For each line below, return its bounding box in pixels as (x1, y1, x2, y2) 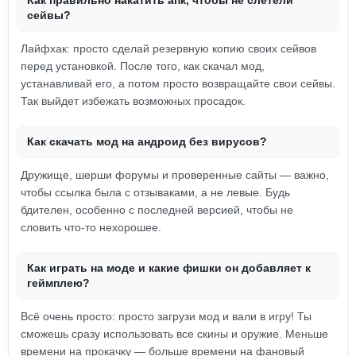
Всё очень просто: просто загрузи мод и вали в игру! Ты (21, 310, 311, 323)
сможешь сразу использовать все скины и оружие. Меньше (21, 327, 328, 340)
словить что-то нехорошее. (21, 221, 161, 234)
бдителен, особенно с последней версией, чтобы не (21, 203, 293, 216)
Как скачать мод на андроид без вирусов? (27, 135, 267, 148)
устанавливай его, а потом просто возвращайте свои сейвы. (21, 77, 335, 90)
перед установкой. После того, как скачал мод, (21, 60, 265, 72)
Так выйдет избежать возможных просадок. (21, 95, 246, 107)
